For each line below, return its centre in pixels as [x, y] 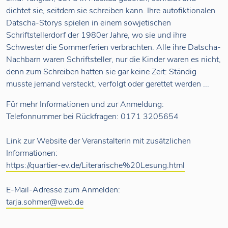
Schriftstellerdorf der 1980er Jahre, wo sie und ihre [96, 35]
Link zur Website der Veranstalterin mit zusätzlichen [98, 141]
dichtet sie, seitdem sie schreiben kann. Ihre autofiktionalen [111, 11]
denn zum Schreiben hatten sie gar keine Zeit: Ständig [101, 72]
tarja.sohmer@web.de [45, 202]
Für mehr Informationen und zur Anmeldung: [85, 105]
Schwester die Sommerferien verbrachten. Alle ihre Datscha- [113, 48]
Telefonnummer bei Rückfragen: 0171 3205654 [92, 117]
